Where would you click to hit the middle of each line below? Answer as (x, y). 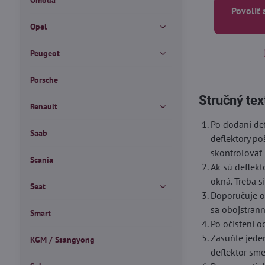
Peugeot (45, 53)
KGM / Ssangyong (62, 240)
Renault (43, 106)
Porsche (44, 80)
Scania (41, 160)
